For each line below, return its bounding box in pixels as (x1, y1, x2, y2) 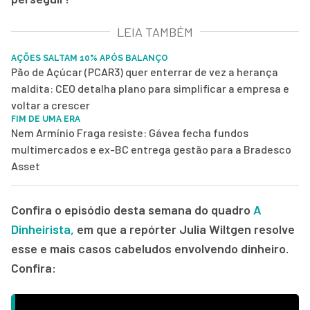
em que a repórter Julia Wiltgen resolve (74, 221, 295, 237)
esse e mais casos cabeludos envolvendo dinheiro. (11, 240, 289, 256)
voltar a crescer (11, 98, 90, 111)
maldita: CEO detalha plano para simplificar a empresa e (11, 81, 289, 95)
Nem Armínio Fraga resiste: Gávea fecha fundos (11, 125, 248, 139)
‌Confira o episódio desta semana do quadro (11, 201, 253, 217)
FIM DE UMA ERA (11, 113, 80, 124)
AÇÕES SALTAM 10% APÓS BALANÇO (11, 53, 168, 63)
